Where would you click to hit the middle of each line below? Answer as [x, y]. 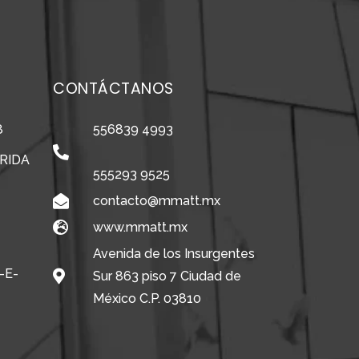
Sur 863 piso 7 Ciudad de [167, 276]
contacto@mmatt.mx [157, 201]
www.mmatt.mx [140, 228]
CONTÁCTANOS [113, 89]
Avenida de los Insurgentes [174, 254]
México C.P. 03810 [147, 299]
